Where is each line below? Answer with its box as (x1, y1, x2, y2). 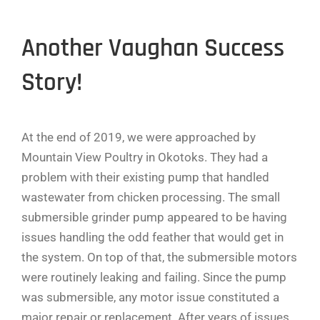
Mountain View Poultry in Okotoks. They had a (21, 150, 268, 165)
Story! (21, 66, 82, 99)
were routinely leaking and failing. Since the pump (21, 270, 286, 285)
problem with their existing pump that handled (21, 170, 269, 185)
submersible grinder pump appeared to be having (21, 210, 287, 225)
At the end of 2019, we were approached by (21, 130, 256, 145)
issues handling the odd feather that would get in (21, 230, 284, 245)
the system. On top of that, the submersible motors (21, 250, 297, 265)
